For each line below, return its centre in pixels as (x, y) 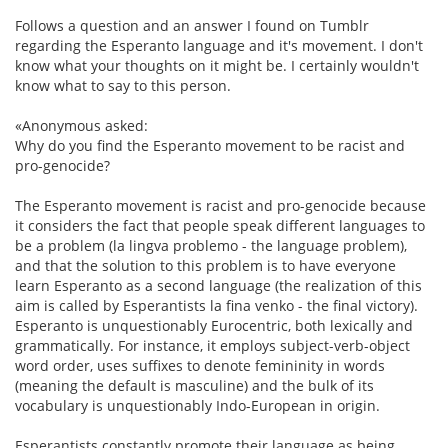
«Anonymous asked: (81, 125)
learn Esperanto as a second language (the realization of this (218, 285)
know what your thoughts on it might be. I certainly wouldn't (217, 65)
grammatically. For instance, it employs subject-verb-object (212, 345)
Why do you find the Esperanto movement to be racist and (210, 145)
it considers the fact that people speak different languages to (220, 225)
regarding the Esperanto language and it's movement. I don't (219, 45)
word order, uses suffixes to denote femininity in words (200, 365)
